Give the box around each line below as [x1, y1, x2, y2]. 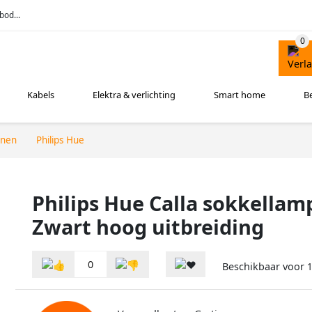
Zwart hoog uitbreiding [32, 212, 264, 240]
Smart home [214, 88, 266, 102]
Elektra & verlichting [93, 88, 176, 102]
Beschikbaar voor [222, 260, 307, 274]
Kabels [27, 88, 55, 102]
